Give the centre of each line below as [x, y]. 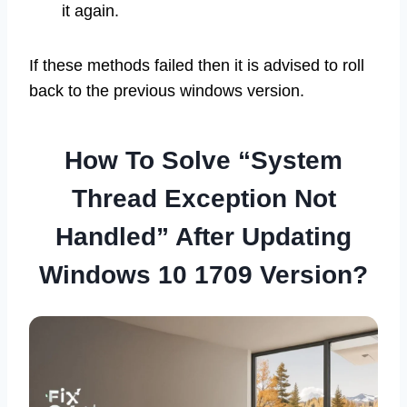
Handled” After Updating [203, 237]
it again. [90, 11]
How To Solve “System [203, 161]
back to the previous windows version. [167, 91]
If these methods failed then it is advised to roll [197, 66]
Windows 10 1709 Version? [203, 275]
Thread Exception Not [203, 199]
